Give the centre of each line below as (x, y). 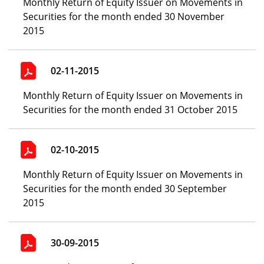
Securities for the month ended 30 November (123, 16)
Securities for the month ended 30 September (125, 189)
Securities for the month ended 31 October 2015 (131, 110)
